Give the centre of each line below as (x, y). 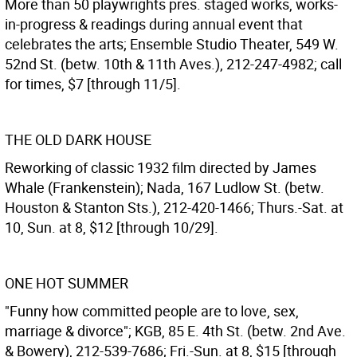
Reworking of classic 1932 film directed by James (161, 167)
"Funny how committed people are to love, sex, (152, 311)
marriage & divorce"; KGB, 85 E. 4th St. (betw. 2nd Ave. (175, 331)
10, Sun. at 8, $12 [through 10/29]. (112, 227)
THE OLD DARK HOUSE (78, 139)
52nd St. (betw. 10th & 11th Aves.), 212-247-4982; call (173, 64)
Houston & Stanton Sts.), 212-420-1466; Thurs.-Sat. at (174, 207)
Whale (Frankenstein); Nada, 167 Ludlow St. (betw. (165, 187)
